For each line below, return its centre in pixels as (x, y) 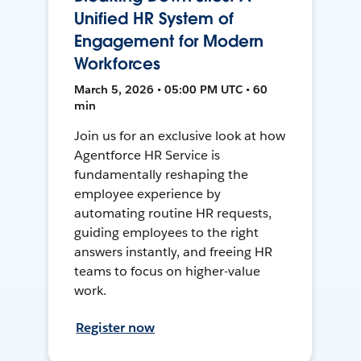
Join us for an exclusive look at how (180, 136)
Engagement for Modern (169, 41)
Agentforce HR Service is (147, 156)
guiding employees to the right (166, 233)
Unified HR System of (154, 19)
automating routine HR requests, (173, 214)
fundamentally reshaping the (161, 175)
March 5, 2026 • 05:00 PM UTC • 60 (171, 90)
